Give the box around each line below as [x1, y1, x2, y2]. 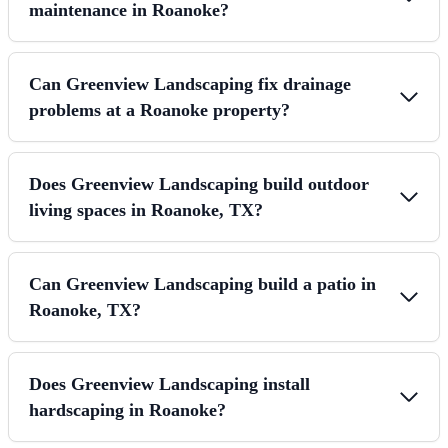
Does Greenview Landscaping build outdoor [29, 173, 369, 194]
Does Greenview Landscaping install [29, 373, 310, 394]
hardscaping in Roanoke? [29, 399, 226, 420]
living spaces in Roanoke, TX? [29, 199, 263, 220]
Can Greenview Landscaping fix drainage [29, 73, 351, 94]
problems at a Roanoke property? [29, 99, 290, 120]
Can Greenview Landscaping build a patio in [29, 273, 376, 294]
